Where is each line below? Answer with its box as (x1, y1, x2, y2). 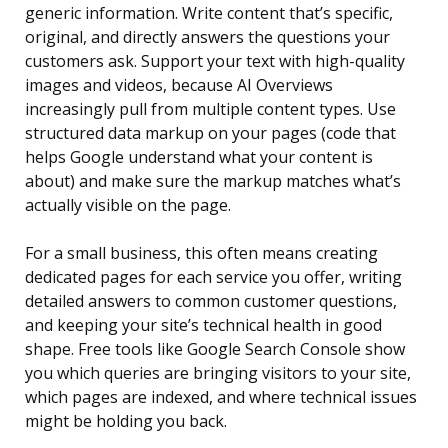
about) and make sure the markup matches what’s (25, 170, 401, 193)
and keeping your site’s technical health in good (25, 314, 382, 337)
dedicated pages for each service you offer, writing (25, 266, 402, 289)
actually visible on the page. (25, 194, 231, 217)
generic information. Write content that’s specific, (25, 2, 393, 25)
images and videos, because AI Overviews (25, 74, 333, 97)
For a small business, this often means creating (25, 242, 378, 265)
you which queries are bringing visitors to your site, (25, 362, 411, 385)
